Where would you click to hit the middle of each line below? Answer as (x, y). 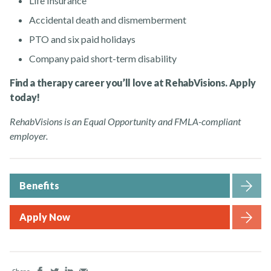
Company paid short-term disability (103, 58)
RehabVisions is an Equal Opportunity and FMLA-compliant (125, 121)
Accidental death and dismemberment (108, 20)
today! (25, 97)
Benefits (39, 185)
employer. (29, 136)
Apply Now (45, 217)
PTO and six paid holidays (82, 39)
